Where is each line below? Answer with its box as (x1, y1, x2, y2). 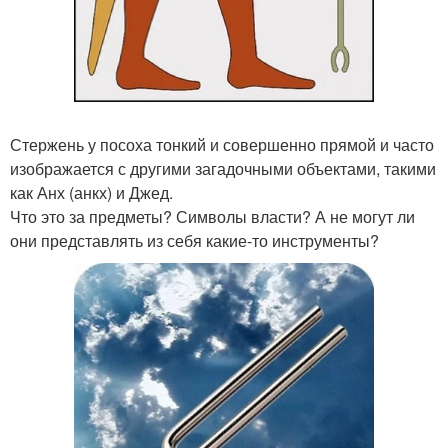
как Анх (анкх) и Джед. (10, 181, 173, 205)
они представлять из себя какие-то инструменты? (10, 229, 379, 253)
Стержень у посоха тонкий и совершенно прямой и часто (10, 133, 434, 157)
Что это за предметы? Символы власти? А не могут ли (10, 205, 415, 229)
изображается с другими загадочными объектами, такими (10, 157, 436, 181)
